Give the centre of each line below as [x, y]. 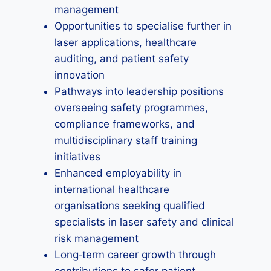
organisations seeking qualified [130, 206]
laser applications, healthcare [126, 42]
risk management [96, 238]
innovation [80, 75]
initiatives [77, 157]
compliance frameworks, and [125, 124]
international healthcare [112, 189]
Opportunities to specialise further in [143, 26]
